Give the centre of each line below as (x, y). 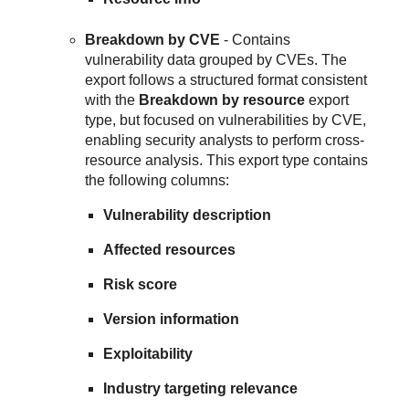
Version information (172, 319)
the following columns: (157, 180)
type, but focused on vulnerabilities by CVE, (226, 120)
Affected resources (170, 249)
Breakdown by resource (222, 100)
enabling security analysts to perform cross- (225, 140)
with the (112, 100)
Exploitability (148, 353)
